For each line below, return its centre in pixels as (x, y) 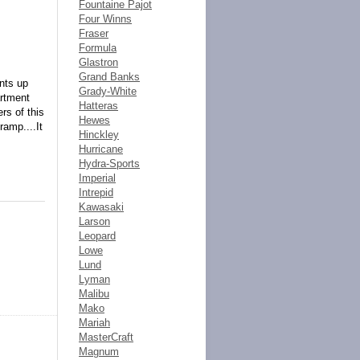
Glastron (98, 62)
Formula (98, 48)
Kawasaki (101, 207)
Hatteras (98, 106)
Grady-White (108, 91)
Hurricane (101, 149)
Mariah (94, 323)
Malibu (94, 294)
